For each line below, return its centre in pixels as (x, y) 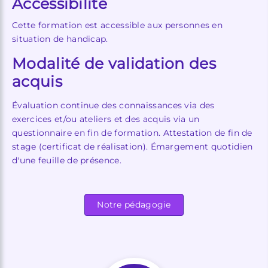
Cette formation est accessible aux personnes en (118, 25)
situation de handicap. (60, 39)
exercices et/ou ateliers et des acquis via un (106, 119)
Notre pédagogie (134, 204)
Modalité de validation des (114, 63)
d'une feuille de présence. (67, 160)
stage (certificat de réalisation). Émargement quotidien (133, 146)
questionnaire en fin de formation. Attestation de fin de (132, 133)
